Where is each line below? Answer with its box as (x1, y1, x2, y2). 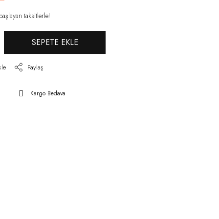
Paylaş (27, 63, 43, 72)
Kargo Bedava (30, 89, 66, 98)
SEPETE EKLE (31, 37, 78, 48)
